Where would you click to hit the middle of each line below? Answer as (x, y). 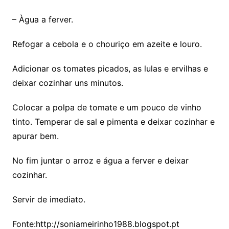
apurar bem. (35, 136)
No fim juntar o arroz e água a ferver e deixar (100, 160)
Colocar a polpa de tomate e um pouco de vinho (107, 107)
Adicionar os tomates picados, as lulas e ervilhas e (110, 68)
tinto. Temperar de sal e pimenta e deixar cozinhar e (113, 121)
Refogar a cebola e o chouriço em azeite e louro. (107, 44)
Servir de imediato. (49, 199)
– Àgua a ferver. (42, 19)
